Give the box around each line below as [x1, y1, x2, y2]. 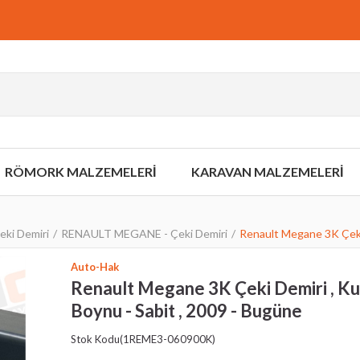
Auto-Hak [71, 260, 119, 273]
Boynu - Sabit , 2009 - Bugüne [71, 300, 302, 321]
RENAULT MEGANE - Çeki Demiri [61, 227, 227, 240]
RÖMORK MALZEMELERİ [4, 164, 156, 179]
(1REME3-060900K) [120, 333, 215, 346]
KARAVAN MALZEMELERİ [191, 164, 343, 179]
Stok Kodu [71, 333, 120, 346]
